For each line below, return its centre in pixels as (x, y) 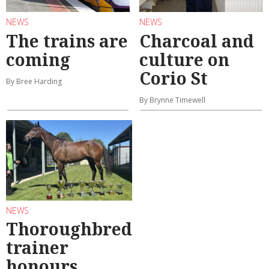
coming (38, 59)
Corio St (174, 78)
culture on (184, 59)
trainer (37, 248)
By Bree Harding (34, 81)
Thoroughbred (69, 229)
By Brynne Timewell (172, 100)
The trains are (67, 41)
